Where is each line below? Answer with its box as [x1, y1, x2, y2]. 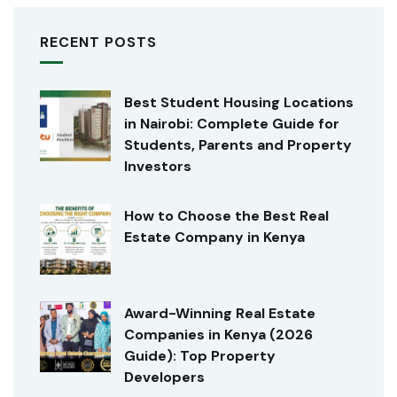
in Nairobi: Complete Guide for [124, 114, 339, 134]
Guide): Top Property [124, 346, 276, 366]
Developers [124, 368, 205, 387]
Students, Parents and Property [124, 136, 352, 155]
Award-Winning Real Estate [124, 304, 315, 323]
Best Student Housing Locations [124, 93, 354, 113]
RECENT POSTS [40, 33, 157, 52]
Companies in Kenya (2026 [124, 325, 313, 345]
